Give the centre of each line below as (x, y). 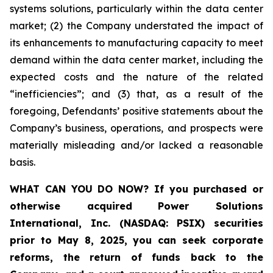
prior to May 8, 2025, (72, 240)
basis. (24, 162)
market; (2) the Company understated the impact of (136, 26)
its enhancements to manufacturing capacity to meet (136, 43)
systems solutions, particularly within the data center (136, 9)
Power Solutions (211, 206)
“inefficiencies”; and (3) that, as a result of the (136, 94)
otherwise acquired (71, 206)
